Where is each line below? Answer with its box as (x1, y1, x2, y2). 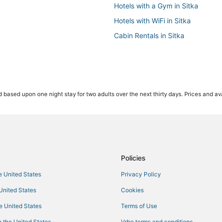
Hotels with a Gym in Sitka (114, 1, 198, 10)
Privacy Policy (121, 170, 161, 178)
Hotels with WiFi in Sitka (114, 16, 191, 25)
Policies (121, 153, 146, 162)
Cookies (121, 186, 144, 194)
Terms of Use (121, 202, 157, 210)
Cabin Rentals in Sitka (114, 31, 184, 40)
